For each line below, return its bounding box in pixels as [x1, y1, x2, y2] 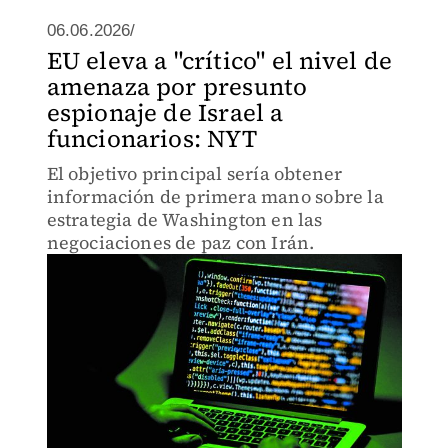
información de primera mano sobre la [46, 184, 384, 209]
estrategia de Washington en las [46, 207, 323, 232]
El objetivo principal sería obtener [46, 161, 343, 186]
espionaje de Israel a [46, 96, 284, 129]
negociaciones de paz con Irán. [46, 230, 315, 255]
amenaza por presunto [46, 70, 308, 103]
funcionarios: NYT [46, 122, 257, 155]
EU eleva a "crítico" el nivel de [46, 44, 392, 77]
